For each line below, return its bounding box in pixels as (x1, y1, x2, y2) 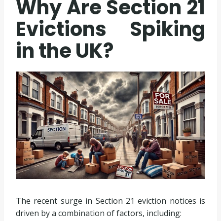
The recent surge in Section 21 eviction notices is (16, 195, 205, 206)
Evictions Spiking (16, 15, 205, 43)
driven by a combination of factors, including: (16, 207, 182, 219)
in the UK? (16, 37, 113, 65)
